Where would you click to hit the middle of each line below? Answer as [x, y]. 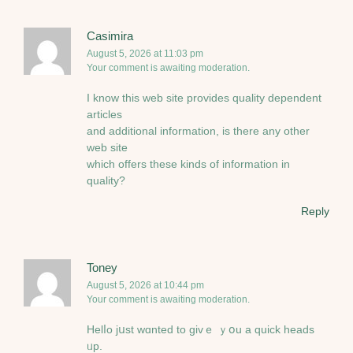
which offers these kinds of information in [188, 164]
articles [104, 115]
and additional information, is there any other [198, 131]
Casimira [110, 35]
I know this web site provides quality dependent [204, 98]
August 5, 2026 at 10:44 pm [145, 285]
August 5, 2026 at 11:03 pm [145, 53]
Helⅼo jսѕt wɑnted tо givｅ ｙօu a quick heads [201, 330]
